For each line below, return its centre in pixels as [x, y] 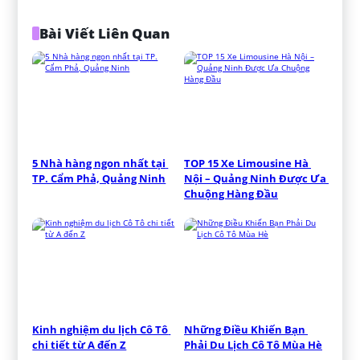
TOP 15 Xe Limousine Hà [246, 164]
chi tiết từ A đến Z [80, 345]
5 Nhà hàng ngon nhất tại [99, 164]
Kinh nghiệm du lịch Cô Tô [100, 330]
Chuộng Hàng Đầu [231, 194]
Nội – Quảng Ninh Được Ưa [255, 179]
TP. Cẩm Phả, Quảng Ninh [99, 179]
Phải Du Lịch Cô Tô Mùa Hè [253, 345]
